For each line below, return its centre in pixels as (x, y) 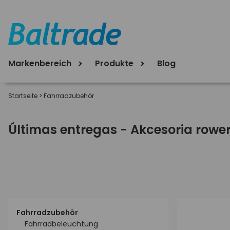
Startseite (23, 96)
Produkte (115, 63)
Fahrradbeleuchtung (61, 224)
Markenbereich (41, 63)
